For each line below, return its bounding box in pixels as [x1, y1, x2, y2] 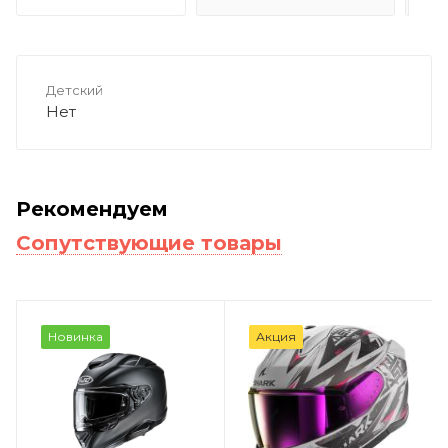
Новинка [48, 328, 103, 344]
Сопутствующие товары [16, 230, 282, 255]
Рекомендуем [16, 196, 168, 221]
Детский [46, 81, 103, 98]
